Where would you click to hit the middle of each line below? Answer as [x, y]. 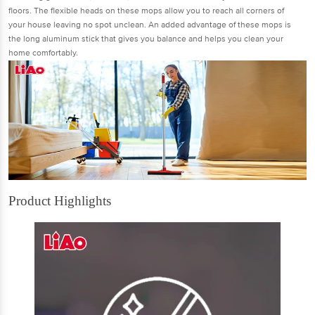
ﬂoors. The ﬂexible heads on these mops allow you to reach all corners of [146, 11]
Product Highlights [60, 200]
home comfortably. [43, 53]
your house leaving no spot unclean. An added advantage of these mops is [150, 25]
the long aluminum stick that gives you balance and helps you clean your [146, 39]
